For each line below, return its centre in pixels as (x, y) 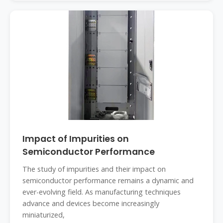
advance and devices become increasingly (91, 203)
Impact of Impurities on (76, 139)
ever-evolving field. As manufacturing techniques (102, 192)
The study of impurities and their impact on (94, 169)
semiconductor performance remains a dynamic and (108, 180)
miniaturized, (44, 215)
